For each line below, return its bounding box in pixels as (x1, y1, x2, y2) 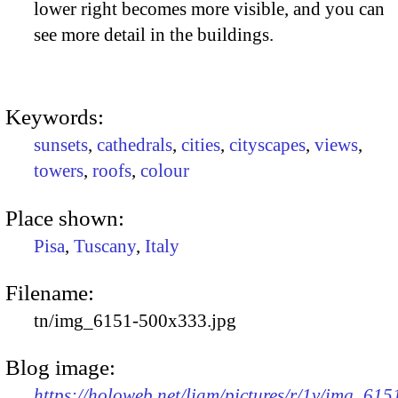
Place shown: (5, 205, 124, 230)
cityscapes (229, 134, 306, 156)
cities (181, 134, 220, 156)
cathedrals (97, 134, 172, 156)
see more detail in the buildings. (34, 24, 274, 46)
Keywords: (5, 105, 104, 130)
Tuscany (74, 235, 136, 257)
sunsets (34, 134, 88, 156)
